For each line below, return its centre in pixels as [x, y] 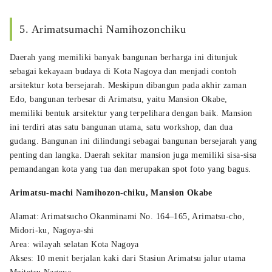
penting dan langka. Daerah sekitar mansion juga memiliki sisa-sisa [133, 155]
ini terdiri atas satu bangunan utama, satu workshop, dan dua [121, 127]
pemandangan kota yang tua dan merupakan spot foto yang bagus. [131, 169]
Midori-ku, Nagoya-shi [52, 230]
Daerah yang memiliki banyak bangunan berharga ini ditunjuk [124, 57]
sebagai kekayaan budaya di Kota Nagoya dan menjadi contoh [123, 71]
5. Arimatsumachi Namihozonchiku [103, 29]
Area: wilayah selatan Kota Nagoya [74, 244]
